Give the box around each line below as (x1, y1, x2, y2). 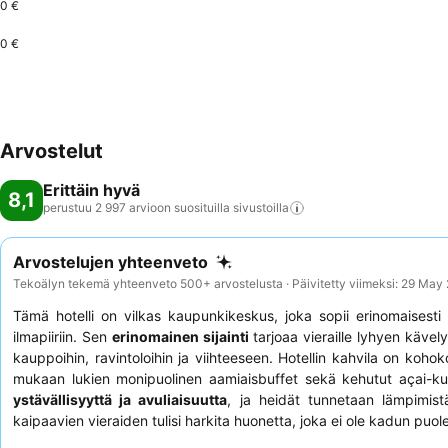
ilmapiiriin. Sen (13, 327, 112, 345)
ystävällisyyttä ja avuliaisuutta (13, 390, 228, 408)
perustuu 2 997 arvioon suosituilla (43, 200, 230, 215)
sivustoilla (233, 200, 289, 215)
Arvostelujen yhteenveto (13, 252, 208, 272)
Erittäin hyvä (43, 180, 140, 200)
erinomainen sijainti (111, 327, 249, 345)
